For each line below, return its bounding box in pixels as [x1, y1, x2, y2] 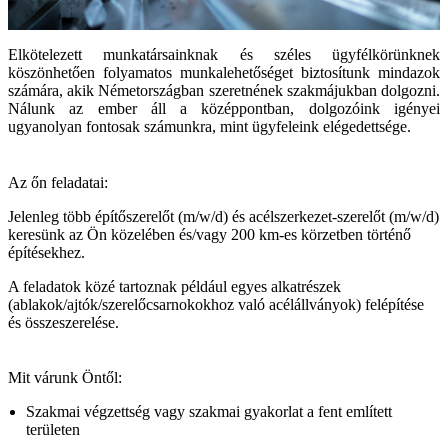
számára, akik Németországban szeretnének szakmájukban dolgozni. [8, 82, 440, 100]
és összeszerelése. [8, 313, 119, 331]
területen [26, 420, 80, 438]
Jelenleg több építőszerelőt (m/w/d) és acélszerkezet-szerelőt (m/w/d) [8, 207, 439, 225]
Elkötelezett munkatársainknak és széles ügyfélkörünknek [8, 46, 440, 64]
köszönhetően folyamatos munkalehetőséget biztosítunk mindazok [8, 64, 440, 82]
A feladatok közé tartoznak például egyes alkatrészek [8, 277, 341, 295]
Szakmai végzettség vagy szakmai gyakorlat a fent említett [26, 402, 392, 420]
